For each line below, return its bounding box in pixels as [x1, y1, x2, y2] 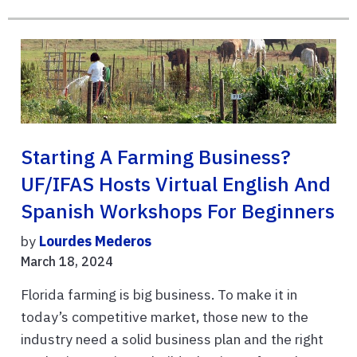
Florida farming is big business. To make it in [21, 284, 297, 304]
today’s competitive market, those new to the [21, 307, 308, 326]
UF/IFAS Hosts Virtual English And [21, 171, 331, 197]
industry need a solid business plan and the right [21, 329, 324, 348]
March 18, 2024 [21, 253, 113, 269]
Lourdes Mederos [39, 231, 151, 250]
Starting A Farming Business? [21, 143, 291, 170]
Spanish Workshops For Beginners [21, 198, 335, 224]
